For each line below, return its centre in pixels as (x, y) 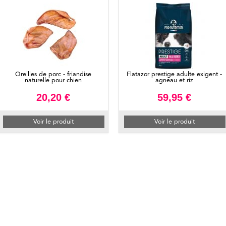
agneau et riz (174, 80)
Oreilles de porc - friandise (53, 74)
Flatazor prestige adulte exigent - (174, 74)
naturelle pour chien (53, 80)
